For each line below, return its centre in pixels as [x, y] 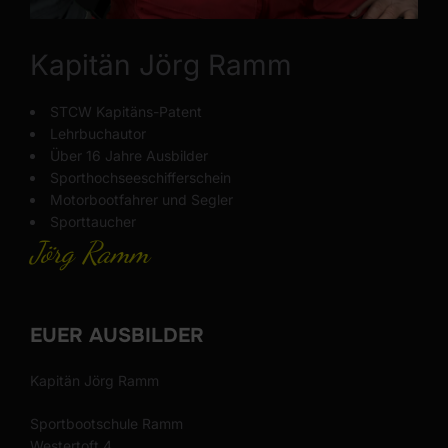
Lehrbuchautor [98, 133]
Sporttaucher [93, 221]
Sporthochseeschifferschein [140, 177]
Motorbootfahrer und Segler [141, 199]
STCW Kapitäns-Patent [126, 111]
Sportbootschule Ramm [106, 423]
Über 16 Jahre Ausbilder [129, 155]
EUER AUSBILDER [117, 335]
